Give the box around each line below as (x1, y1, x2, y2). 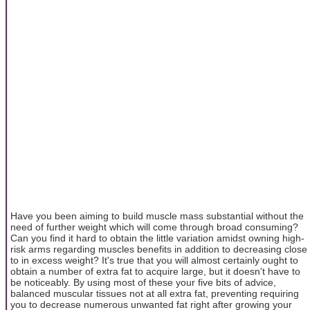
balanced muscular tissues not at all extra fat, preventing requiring (10, 287, 299, 299)
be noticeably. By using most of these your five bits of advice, (10, 276, 276, 288)
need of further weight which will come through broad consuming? (10, 221, 298, 232)
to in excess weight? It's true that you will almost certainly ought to (10, 254, 298, 266)
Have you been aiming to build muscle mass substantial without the (10, 210, 304, 221)
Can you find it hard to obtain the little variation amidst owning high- (10, 232, 304, 244)
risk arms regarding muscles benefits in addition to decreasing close (10, 243, 307, 255)
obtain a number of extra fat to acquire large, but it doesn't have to (10, 265, 300, 277)
